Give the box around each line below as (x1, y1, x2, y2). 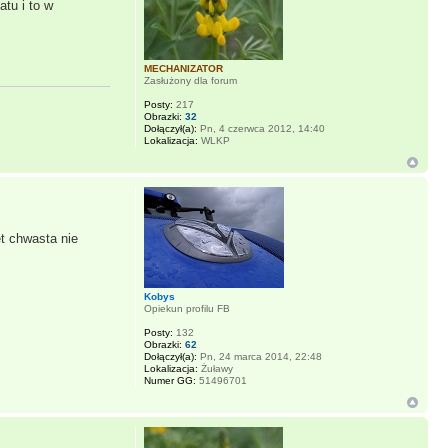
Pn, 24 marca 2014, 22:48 (196, 351, 322, 363)
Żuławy (197, 363, 233, 375)
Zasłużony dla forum (143, 75, 237, 87)
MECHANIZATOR (143, 63, 223, 75)
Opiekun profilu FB (143, 303, 230, 315)
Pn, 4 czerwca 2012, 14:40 (196, 123, 325, 135)
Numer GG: (143, 375, 196, 387)
